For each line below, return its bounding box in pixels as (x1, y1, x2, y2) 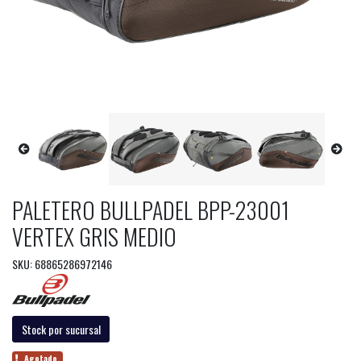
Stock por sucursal (21, 320, 101, 338)
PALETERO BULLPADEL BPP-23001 (12, 193, 289, 226)
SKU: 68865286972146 (12, 255, 112, 272)
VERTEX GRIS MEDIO (12, 219, 176, 253)
